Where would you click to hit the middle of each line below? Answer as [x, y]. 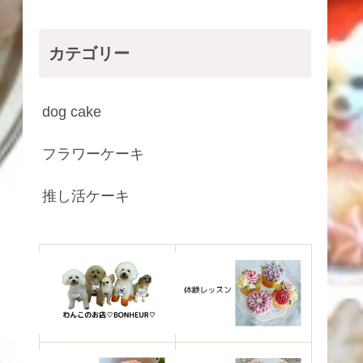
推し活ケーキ [86, 196]
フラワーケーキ [93, 154]
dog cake [72, 112]
